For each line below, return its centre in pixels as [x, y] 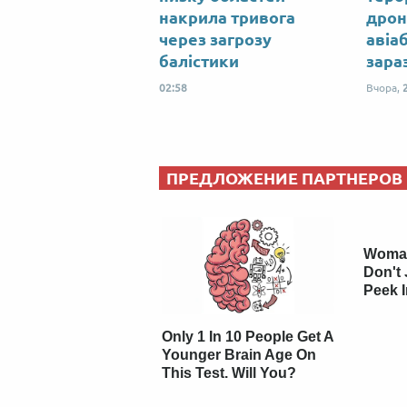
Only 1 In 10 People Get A [248, 336]
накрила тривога [227, 18]
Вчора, [384, 88]
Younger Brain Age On [239, 354]
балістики [199, 61]
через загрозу [215, 40]
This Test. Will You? [229, 372]
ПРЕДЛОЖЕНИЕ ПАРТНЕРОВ [284, 179]
